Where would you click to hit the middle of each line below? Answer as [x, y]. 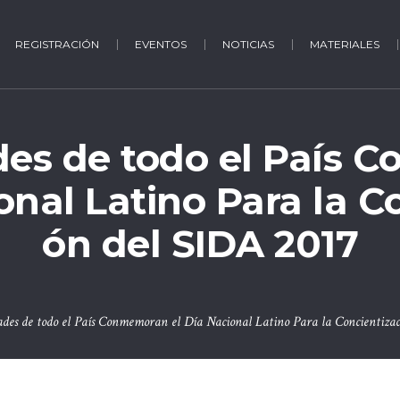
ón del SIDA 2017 [200, 244]
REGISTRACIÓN [57, 44]
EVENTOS [160, 44]
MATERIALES [344, 44]
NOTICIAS [248, 44]
